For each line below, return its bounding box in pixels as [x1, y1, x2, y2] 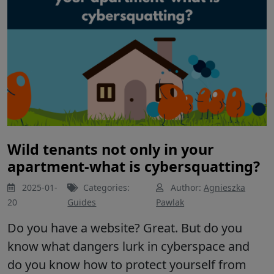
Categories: [81, 182, 130, 194]
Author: [168, 182, 204, 194]
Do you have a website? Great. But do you [7, 220, 242, 237]
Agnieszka [204, 182, 246, 194]
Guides [67, 196, 97, 209]
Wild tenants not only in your [7, 139, 214, 160]
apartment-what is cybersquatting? [7, 157, 260, 177]
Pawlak [156, 196, 185, 209]
